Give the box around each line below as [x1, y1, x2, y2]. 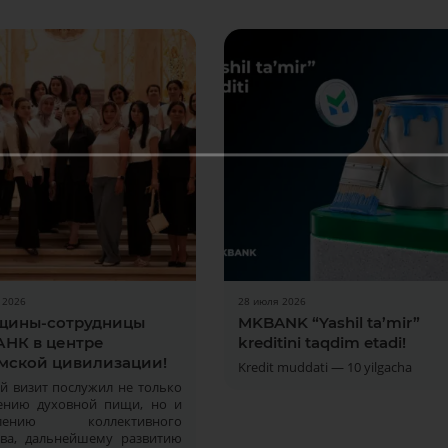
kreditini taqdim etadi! [237, 333, 406, 353]
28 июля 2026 [237, 294, 306, 308]
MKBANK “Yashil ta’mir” [237, 313, 420, 333]
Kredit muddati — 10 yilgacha [237, 358, 412, 376]
